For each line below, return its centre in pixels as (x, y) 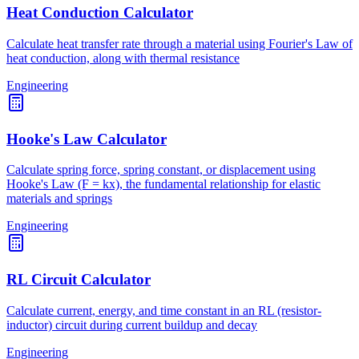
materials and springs (59, 199)
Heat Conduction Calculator (100, 13)
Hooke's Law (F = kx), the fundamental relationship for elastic (163, 184)
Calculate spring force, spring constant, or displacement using (161, 170)
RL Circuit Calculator (79, 280)
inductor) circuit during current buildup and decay (132, 325)
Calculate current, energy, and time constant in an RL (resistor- (164, 310)
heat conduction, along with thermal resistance (123, 58)
